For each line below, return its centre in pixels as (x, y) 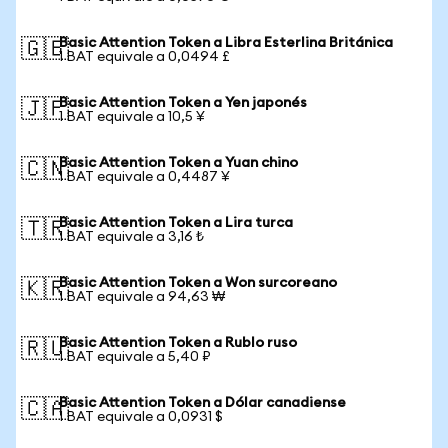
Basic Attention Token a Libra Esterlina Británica (226, 43)
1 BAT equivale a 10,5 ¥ (132, 117)
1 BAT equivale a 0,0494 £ (144, 57)
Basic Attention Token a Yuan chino (178, 163)
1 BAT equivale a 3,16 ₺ (131, 237)
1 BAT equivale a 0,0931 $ (141, 417)
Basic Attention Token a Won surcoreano (198, 283)
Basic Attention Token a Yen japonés (183, 103)
